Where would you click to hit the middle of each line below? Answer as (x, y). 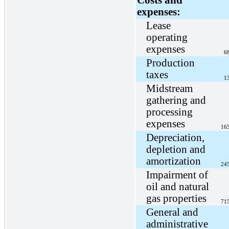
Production (170, 63)
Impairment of (177, 175)
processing (169, 112)
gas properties (176, 198)
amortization (174, 161)
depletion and (176, 149)
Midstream (169, 88)
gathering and (176, 100)
